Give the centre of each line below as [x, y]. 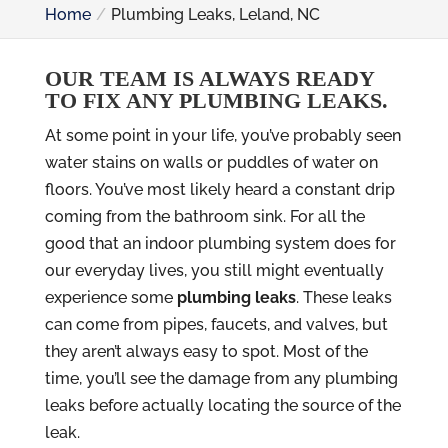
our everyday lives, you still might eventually [214, 270]
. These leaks [343, 297]
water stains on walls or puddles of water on [211, 162]
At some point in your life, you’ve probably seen [222, 135]
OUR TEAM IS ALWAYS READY [209, 78]
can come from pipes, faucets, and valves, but [216, 324]
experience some [110, 297]
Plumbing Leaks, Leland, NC [215, 14]
